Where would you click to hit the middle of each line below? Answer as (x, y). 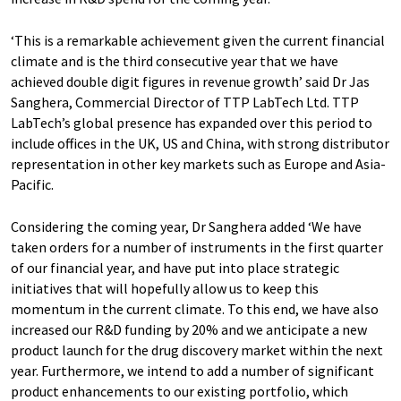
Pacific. (32, 184)
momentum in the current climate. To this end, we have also (195, 309)
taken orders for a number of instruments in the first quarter (197, 247)
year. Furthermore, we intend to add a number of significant (192, 371)
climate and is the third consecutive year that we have (175, 61)
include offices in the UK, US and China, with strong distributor (200, 143)
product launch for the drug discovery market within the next (197, 350)
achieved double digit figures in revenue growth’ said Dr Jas (190, 81)
